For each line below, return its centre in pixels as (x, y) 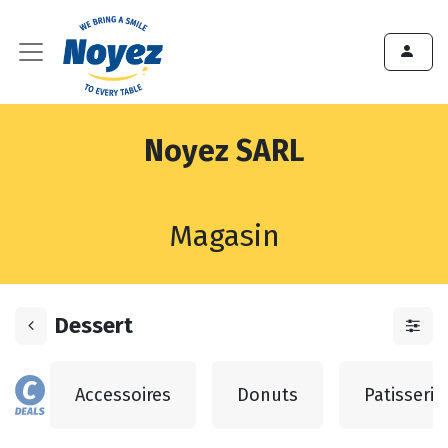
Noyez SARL (224, 151)
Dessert (94, 326)
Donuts (267, 394)
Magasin (224, 236)
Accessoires (123, 394)
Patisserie (404, 394)
